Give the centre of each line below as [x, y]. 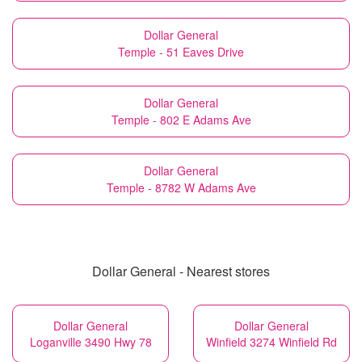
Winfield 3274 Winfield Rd [271, 342]
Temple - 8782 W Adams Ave [181, 187]
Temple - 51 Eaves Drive [181, 52]
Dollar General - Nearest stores [181, 271]
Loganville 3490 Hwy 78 [90, 342]
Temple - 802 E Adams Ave [181, 120]
